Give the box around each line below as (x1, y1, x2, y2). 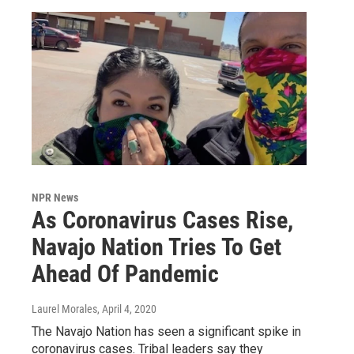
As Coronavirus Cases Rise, (32, 206, 293, 235)
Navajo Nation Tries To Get (32, 233, 281, 262)
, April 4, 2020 (97, 303, 156, 316)
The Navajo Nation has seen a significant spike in (32, 324, 301, 340)
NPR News (32, 191, 78, 205)
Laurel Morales (32, 303, 97, 316)
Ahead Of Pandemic (32, 260, 219, 288)
